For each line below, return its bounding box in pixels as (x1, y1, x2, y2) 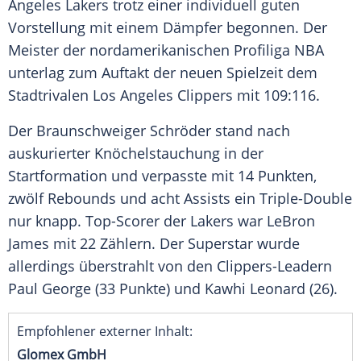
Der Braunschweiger (8, 121, 150, 141)
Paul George (8, 279, 91, 299)
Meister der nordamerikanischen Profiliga (8, 40, 294, 60)
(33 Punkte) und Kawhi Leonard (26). (91, 279, 338, 299)
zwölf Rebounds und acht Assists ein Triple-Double (8, 189, 352, 209)
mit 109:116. (233, 85, 320, 106)
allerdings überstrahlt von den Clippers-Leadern (8, 256, 332, 276)
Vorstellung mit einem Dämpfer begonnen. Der (8, 18, 327, 38)
